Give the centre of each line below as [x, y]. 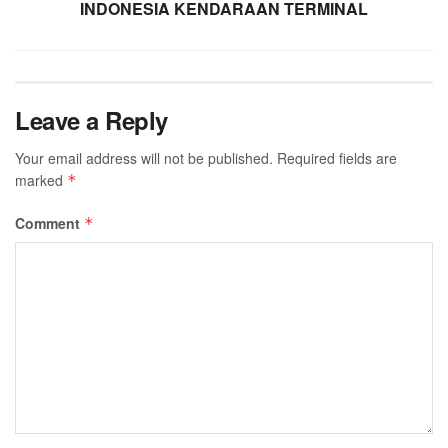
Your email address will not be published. [144, 157]
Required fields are [337, 157]
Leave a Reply [91, 119]
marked [41, 179]
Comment [49, 222]
